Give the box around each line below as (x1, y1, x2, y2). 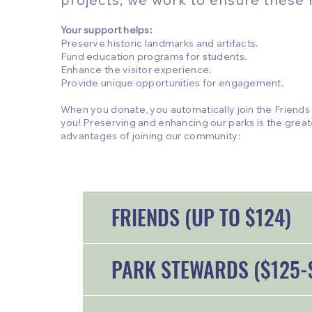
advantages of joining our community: (60, 132, 240, 143)
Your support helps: (60, 26, 153, 37)
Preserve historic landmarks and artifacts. (60, 40, 258, 50)
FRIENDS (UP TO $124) (111, 201, 291, 233)
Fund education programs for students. (60, 53, 247, 63)
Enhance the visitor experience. (60, 66, 212, 77)
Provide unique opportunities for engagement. (60, 79, 284, 90)
